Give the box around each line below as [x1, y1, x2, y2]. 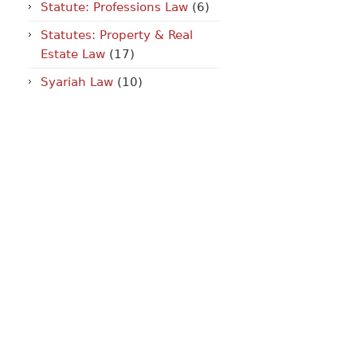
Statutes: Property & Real [41, 28, 193, 42]
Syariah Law [41, 75, 113, 89]
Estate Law [41, 47, 105, 61]
